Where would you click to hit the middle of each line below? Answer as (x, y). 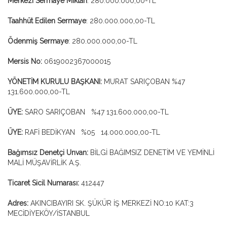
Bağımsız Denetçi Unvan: (48, 153)
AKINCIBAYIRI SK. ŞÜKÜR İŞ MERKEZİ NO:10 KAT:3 (111, 203)
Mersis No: (25, 61)
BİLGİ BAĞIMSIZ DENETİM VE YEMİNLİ (151, 153)
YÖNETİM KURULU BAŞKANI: (55, 82)
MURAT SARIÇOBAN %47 (143, 82)
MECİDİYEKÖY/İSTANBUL (49, 213)
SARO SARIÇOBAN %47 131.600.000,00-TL (96, 112)
